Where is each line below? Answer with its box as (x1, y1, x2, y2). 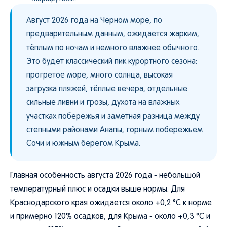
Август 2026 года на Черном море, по (26, 17, 162, 24)
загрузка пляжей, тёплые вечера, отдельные (26, 86, 187, 93)
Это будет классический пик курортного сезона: (26, 58, 197, 65)
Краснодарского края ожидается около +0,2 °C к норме (10, 200, 212, 207)
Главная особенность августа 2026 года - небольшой (10, 172, 200, 179)
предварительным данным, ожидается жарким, (26, 31, 199, 38)
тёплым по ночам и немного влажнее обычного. (26, 45, 199, 52)
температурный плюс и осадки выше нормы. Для (10, 186, 185, 193)
